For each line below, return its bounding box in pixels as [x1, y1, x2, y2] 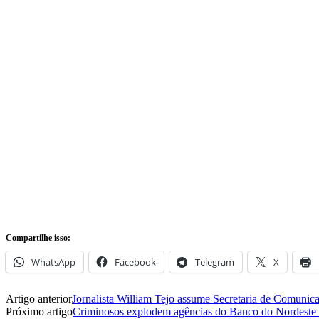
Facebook [115, 255, 156, 268]
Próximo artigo [6, 305, 73, 318]
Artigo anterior [6, 292, 72, 305]
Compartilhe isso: [6, 232, 70, 243]
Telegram [195, 255, 234, 268]
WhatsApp [31, 255, 75, 268]
